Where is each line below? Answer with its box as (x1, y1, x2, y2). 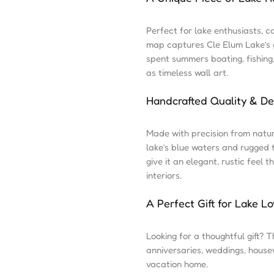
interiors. (146, 169, 182, 181)
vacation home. (146, 258, 208, 270)
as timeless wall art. (146, 67, 228, 78)
